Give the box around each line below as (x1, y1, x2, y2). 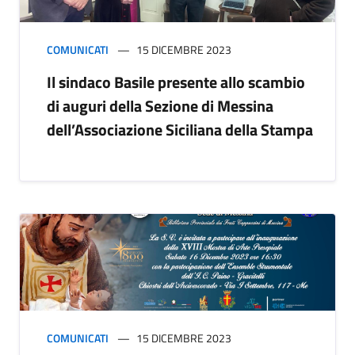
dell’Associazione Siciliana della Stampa (47, 117, 313, 143)
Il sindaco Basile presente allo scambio (47, 70, 305, 95)
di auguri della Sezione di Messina (47, 94, 273, 119)
